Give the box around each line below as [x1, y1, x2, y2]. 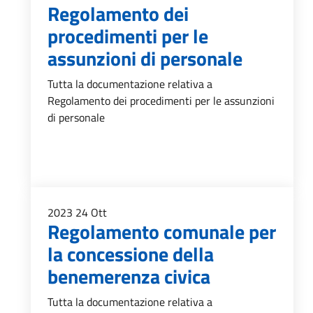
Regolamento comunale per [48, 217, 276, 247]
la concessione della [48, 239, 214, 269]
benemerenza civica [48, 261, 210, 291]
